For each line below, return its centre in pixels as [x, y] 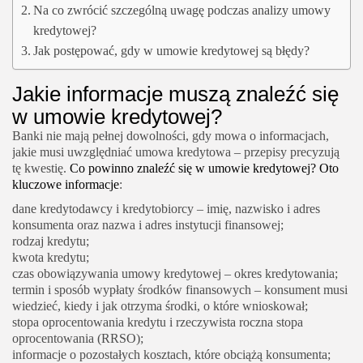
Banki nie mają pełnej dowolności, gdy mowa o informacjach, [171, 136]
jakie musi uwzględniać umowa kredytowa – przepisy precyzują [176, 152]
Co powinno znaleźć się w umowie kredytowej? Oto [204, 169]
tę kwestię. [41, 169]
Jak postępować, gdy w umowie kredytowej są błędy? [172, 51]
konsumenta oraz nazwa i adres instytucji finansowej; [148, 225]
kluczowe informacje [66, 185]
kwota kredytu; [51, 258]
